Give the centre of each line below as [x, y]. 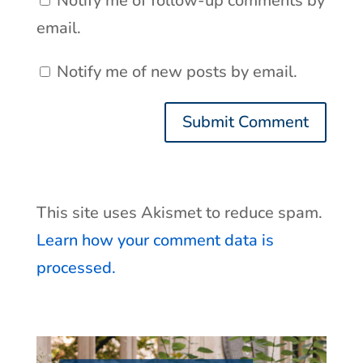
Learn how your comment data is [155, 241]
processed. [76, 268]
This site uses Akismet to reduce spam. [179, 213]
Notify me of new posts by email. [177, 72]
